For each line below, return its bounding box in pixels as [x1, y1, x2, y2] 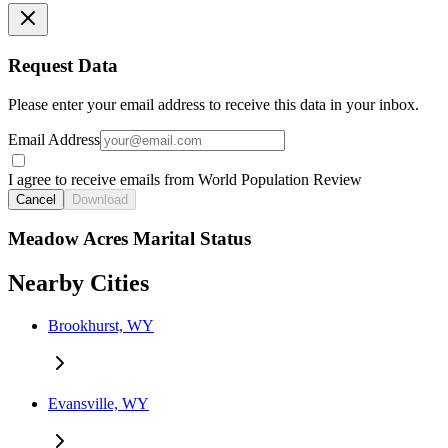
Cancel [16, 191, 56, 207]
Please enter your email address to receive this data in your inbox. [8, 95, 419, 113]
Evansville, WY [48, 395, 149, 413]
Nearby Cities [8, 270, 149, 297]
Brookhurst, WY [48, 317, 154, 335]
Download [72, 191, 128, 207]
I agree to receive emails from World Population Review [8, 170, 362, 188]
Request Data [8, 55, 118, 77]
